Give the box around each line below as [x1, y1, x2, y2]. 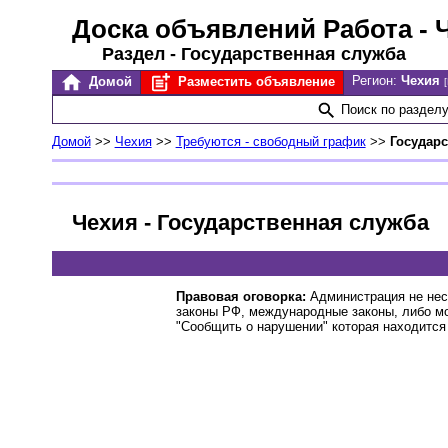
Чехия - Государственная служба [71, 210, 429, 236]
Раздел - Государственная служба [101, 44, 406, 64]
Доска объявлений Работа [71, 15, 412, 43]
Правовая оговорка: [175, 288, 306, 304]
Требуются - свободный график [175, 134, 366, 150]
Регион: [351, 73, 401, 88]
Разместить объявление [173, 74, 335, 89]
